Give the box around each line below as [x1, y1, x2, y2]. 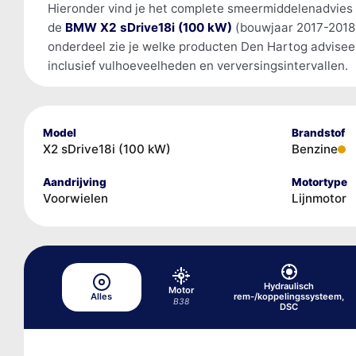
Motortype [291, 175, 347, 188]
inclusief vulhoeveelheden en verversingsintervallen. [47, 57, 348, 73]
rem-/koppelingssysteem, [234, 290, 345, 302]
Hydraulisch [264, 280, 315, 292]
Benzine [291, 141, 338, 157]
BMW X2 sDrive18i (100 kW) [64, 19, 232, 35]
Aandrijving [42, 175, 106, 188]
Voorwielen [42, 190, 108, 206]
